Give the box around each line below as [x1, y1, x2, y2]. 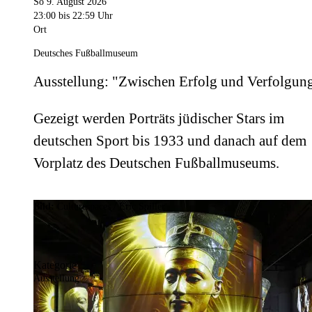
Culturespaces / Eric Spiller [57, 201, 165, 212]
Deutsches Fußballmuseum [33, 48, 138, 59]
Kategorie [33, 259, 77, 272]
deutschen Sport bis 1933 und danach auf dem [33, 132, 306, 150]
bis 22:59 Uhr [56, 10, 113, 22]
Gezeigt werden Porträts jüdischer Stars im [33, 110, 284, 127]
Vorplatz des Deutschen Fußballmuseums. [33, 155, 279, 172]
